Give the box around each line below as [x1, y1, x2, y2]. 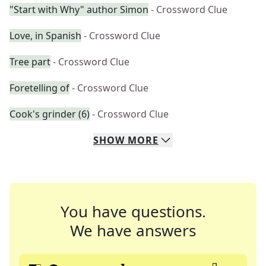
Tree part [9, 55, 50, 68]
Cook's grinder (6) [9, 107, 90, 121]
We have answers [70, 220, 196, 241]
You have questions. [60, 201, 206, 222]
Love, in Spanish [9, 29, 81, 42]
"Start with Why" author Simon [9, 3, 148, 16]
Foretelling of [9, 81, 69, 94]
